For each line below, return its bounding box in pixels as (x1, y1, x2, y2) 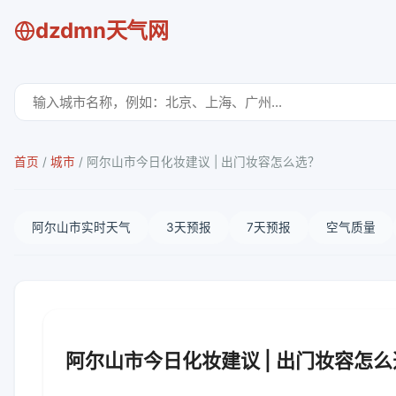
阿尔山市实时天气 (32, 220, 131, 234)
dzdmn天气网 (35, 18, 169, 43)
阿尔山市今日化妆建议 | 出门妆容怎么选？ (87, 155, 320, 169)
